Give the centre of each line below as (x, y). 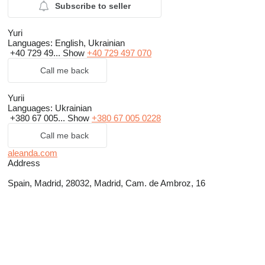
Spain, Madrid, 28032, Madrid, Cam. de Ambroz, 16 (106, 183)
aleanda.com (33, 153)
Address (24, 163)
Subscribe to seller (93, 6)
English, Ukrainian (89, 43)
